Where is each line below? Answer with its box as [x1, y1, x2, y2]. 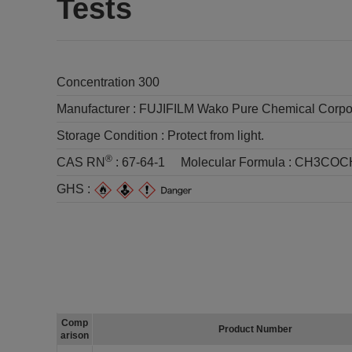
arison [60, 330, 89, 341]
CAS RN [57, 156, 105, 169]
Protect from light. [167, 129, 264, 142]
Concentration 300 [57, 75, 159, 89]
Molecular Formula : [181, 156, 295, 169]
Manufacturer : [57, 102, 139, 115]
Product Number [218, 324, 292, 335]
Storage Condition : [57, 129, 167, 142]
